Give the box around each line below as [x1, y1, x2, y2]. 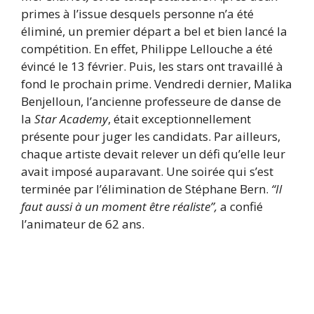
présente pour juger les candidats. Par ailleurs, [21, 128, 280, 144]
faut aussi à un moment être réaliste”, [21, 198, 217, 214]
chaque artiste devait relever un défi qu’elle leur [21, 145, 285, 162]
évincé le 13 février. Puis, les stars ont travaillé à [21, 57, 283, 74]
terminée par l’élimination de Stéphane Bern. [21, 180, 271, 197]
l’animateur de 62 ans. [21, 215, 144, 232]
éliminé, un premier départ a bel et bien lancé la [21, 22, 287, 39]
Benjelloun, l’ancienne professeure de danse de [21, 93, 281, 109]
